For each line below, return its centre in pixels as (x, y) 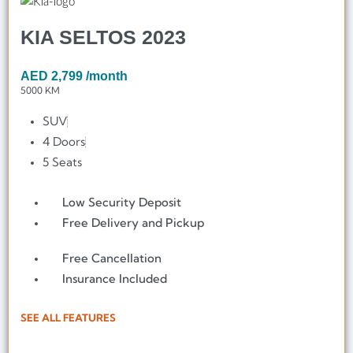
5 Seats (63, 162)
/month (107, 76)
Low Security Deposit (122, 203)
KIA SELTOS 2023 (103, 37)
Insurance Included (115, 278)
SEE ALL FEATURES (68, 317)
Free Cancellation (112, 258)
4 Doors (64, 142)
